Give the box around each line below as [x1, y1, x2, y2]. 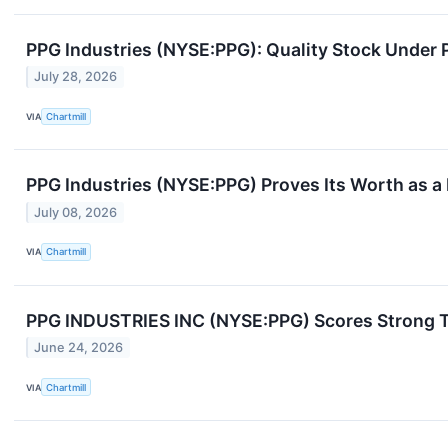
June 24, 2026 [34, 340, 124, 356]
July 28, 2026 [34, 69, 118, 85]
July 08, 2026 [34, 204, 118, 220]
